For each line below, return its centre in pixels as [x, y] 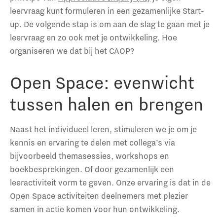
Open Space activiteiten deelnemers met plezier [99, 195]
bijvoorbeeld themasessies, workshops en [90, 155]
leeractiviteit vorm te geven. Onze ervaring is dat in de [110, 182]
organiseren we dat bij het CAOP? [72, 51]
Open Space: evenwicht [102, 82]
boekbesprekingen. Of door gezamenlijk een [92, 169]
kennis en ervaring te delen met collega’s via [92, 142]
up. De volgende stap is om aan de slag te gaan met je [110, 24]
